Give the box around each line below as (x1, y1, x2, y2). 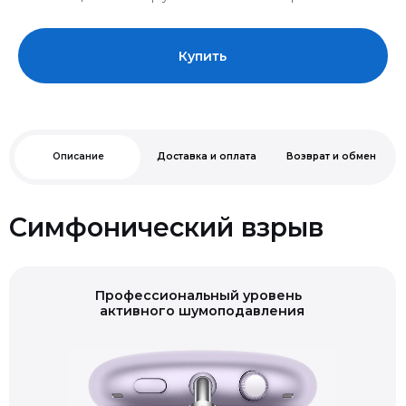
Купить (175, 32, 224, 49)
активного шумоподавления (98, 283, 300, 300)
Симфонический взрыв (8, 193, 318, 225)
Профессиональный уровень (92, 268, 304, 285)
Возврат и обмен (280, 133, 370, 146)
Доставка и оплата (153, 133, 253, 146)
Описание (51, 133, 102, 146)
